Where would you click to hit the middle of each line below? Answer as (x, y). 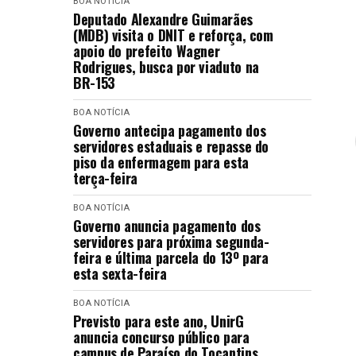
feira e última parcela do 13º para (171, 257)
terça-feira (106, 178)
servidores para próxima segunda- (171, 242)
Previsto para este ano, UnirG (159, 321)
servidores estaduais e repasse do (171, 146)
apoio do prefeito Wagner (147, 51)
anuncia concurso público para (161, 337)
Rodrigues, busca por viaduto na (166, 67)
